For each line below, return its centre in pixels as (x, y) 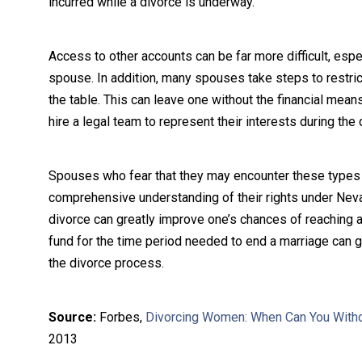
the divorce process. (106, 263)
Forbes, (121, 317)
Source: (72, 317)
